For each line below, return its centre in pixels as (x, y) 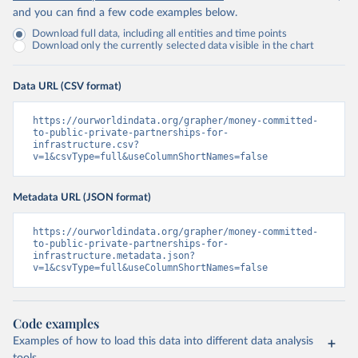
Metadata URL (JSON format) (82, 197)
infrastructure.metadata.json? (114, 256)
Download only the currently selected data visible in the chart (173, 46)
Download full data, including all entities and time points (160, 34)
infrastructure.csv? (86, 145)
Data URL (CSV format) (67, 86)
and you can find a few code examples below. (125, 13)
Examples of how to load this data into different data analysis (163, 341)
